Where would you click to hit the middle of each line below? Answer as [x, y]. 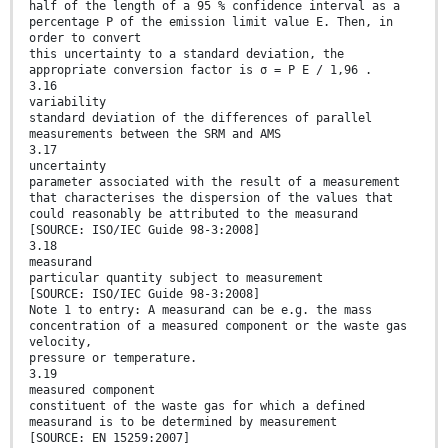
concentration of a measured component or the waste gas [218, 326]
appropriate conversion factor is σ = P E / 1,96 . [200, 70]
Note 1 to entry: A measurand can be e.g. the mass [200, 310]
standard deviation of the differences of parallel [200, 118]
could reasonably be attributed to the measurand [193, 214]
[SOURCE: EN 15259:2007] [109, 438]
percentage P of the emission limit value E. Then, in [211, 22]
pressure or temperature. [113, 358]
